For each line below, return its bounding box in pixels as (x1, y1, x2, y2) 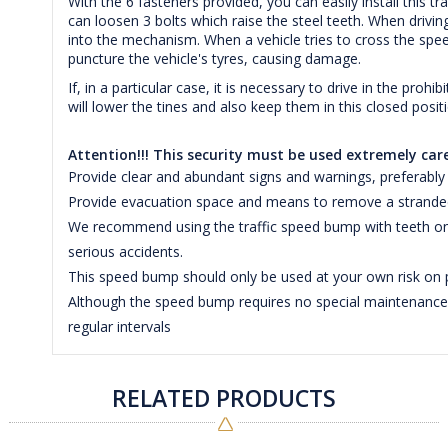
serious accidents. (68, 242, 184, 262)
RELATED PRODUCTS (112, 382, 336, 415)
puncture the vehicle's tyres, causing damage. (68, 49, 362, 69)
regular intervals (68, 317, 172, 337)
